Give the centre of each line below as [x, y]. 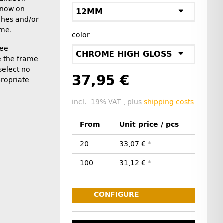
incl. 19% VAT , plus [108, 102]
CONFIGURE [116, 194]
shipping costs [169, 102]
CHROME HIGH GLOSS [124, 54]
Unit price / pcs [149, 124]
